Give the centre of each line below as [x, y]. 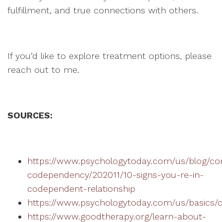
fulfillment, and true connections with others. [103, 10]
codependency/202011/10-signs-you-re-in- [115, 175]
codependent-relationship [81, 189]
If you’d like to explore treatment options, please [110, 56]
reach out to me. [43, 70]
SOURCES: [30, 115]
